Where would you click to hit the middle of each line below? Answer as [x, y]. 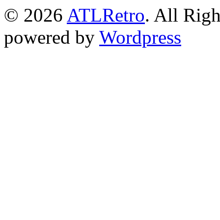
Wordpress [140, 37]
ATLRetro [106, 15]
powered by [52, 37]
